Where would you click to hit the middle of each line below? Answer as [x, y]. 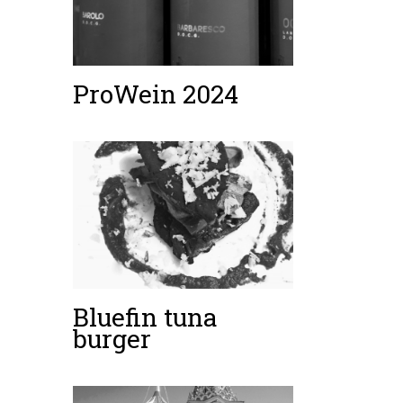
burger [112, 338]
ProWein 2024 [156, 94]
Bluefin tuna [145, 317]
